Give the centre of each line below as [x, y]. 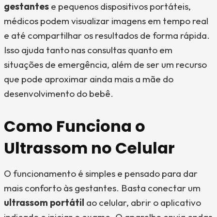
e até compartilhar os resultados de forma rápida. [107, 35]
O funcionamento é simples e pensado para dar [101, 173]
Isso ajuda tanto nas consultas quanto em [88, 50]
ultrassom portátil [44, 202]
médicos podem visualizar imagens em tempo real [106, 21]
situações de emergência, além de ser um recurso [105, 64]
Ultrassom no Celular [89, 148]
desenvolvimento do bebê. [59, 93]
